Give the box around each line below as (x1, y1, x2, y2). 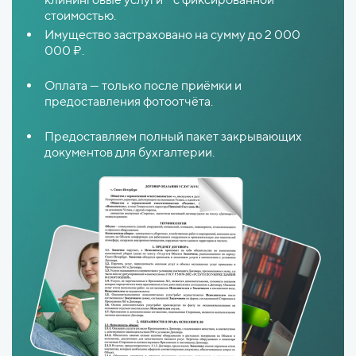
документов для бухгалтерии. (44, 144, 215, 160)
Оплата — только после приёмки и (44, 77, 242, 93)
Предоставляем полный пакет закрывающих (44, 128, 302, 144)
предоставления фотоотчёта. (44, 93, 221, 109)
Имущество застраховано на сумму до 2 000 (44, 26, 300, 42)
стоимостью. (44, 7, 124, 23)
